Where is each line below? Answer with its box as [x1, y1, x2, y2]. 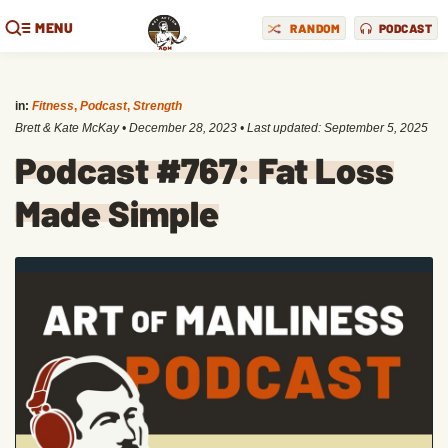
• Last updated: [237, 121, 324, 135]
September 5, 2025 [324, 121, 428, 135]
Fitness [32, 99, 74, 113]
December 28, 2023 [129, 121, 237, 135]
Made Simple [15, 191, 219, 234]
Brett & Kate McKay [15, 121, 119, 135]
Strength [133, 99, 182, 113]
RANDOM [290, 20, 340, 35]
